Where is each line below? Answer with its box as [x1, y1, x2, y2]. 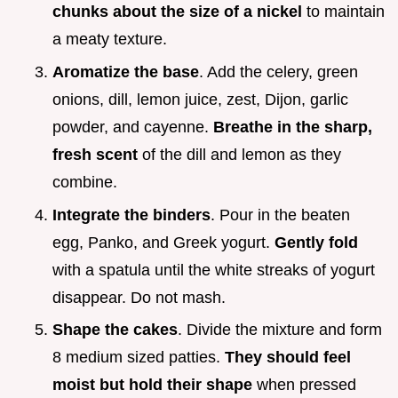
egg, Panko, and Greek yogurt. [52, 233, 275, 251]
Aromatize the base [52, 63, 199, 82]
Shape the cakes [52, 321, 178, 339]
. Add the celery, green [199, 63, 358, 82]
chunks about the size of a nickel [52, 3, 302, 21]
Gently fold [275, 233, 358, 251]
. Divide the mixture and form [178, 321, 382, 339]
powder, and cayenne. [52, 118, 213, 137]
